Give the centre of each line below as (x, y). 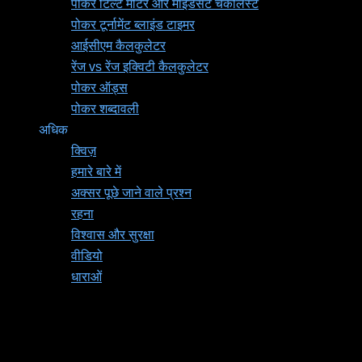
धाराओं (86, 277)
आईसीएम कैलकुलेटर (118, 46)
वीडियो (87, 256)
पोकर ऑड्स (99, 88)
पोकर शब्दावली (105, 109)
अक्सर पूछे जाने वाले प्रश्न (131, 193)
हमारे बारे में (96, 172)
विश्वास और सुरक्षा (113, 235)
